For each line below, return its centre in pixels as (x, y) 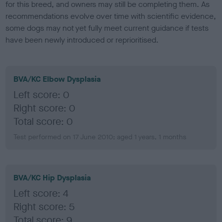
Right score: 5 (44, 207)
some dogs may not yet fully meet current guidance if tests (107, 28)
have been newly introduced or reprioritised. (82, 40)
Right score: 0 (45, 108)
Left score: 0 (42, 95)
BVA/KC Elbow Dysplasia (57, 79)
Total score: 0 (43, 121)
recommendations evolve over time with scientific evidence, (111, 16)
